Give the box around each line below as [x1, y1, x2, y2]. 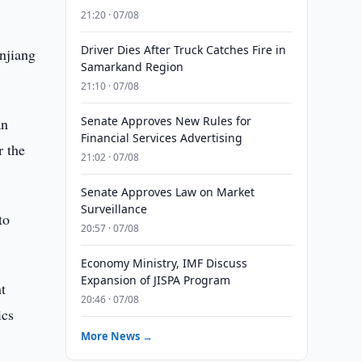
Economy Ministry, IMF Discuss [80, 255, 247, 271]
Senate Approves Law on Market [80, 184, 255, 200]
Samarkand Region [80, 59, 183, 74]
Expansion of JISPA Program [80, 272, 230, 288]
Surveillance [80, 201, 147, 217]
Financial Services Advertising [80, 130, 242, 145]
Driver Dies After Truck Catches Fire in [80, 42, 286, 57]
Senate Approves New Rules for [80, 113, 251, 128]
